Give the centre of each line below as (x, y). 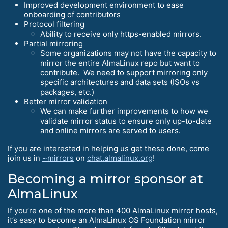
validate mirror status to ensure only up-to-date (126, 121)
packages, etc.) (67, 92)
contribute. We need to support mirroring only (124, 72)
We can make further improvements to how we (124, 111)
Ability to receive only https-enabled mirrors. (121, 34)
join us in (25, 158)
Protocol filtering (54, 24)
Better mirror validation (66, 101)
